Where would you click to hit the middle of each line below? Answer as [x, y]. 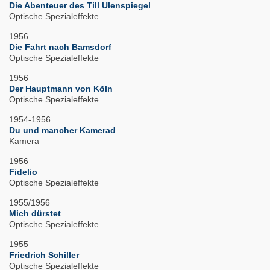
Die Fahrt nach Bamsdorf [60, 47]
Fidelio [23, 172]
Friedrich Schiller [44, 255]
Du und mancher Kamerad [62, 130]
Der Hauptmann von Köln [61, 89]
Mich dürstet [35, 214]
